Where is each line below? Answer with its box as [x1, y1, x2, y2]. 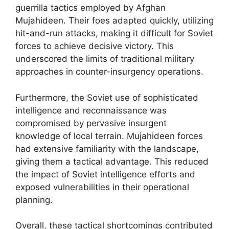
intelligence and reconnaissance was [15, 105, 167, 116]
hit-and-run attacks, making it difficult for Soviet [15, 28, 213, 38]
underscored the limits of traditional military [15, 54, 194, 64]
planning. [15, 194, 53, 205]
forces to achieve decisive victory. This [15, 41, 174, 51]
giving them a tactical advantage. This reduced [15, 156, 209, 167]
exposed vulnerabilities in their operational [15, 181, 189, 192]
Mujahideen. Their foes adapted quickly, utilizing [15, 15, 214, 26]
